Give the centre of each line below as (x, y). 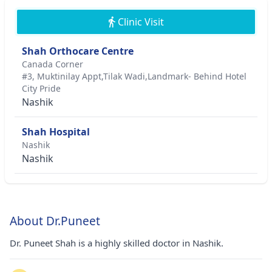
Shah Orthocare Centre (78, 51)
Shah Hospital (56, 132)
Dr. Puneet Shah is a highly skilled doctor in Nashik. (117, 243)
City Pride (41, 88)
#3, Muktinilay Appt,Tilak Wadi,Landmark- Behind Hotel (134, 76)
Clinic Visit (141, 22)
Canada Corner (53, 64)
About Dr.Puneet (55, 221)
